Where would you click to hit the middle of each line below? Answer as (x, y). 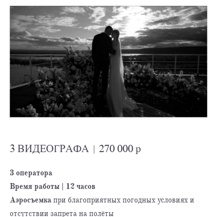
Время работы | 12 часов (53, 186)
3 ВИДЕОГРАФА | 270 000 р (75, 149)
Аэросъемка (31, 200)
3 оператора (31, 173)
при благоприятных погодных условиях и (124, 200)
